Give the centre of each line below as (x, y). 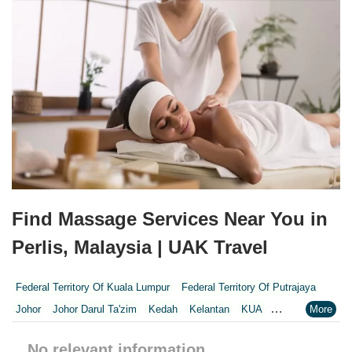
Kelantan (209, 309)
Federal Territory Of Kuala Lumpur (93, 287)
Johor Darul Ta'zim (95, 309)
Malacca (261, 331)
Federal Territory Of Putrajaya (249, 287)
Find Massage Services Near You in (170, 218)
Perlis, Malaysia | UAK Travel (140, 247)
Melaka (309, 331)
